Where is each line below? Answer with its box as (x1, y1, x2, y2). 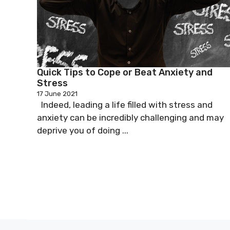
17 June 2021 (37, 89, 78, 98)
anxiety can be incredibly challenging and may (37, 112, 224, 123)
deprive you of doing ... (37, 125, 128, 136)
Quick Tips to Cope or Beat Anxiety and (37, 66, 213, 78)
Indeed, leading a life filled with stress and (37, 99, 213, 110)
